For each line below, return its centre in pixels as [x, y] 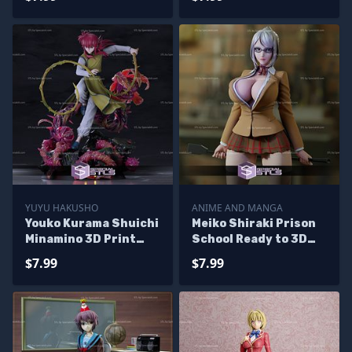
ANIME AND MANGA [237, 208]
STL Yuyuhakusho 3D [88, 255]
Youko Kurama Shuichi [92, 224]
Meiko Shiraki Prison [254, 224]
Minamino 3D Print [81, 239]
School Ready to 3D [249, 239]
